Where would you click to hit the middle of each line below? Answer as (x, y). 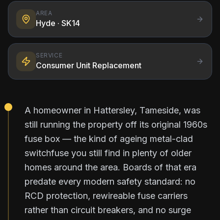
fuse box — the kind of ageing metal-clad (109, 138)
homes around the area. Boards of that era (110, 167)
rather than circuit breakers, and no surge (108, 210)
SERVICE (49, 55)
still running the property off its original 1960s (116, 124)
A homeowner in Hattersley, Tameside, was (112, 110)
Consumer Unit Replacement (89, 65)
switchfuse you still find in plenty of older (108, 153)
